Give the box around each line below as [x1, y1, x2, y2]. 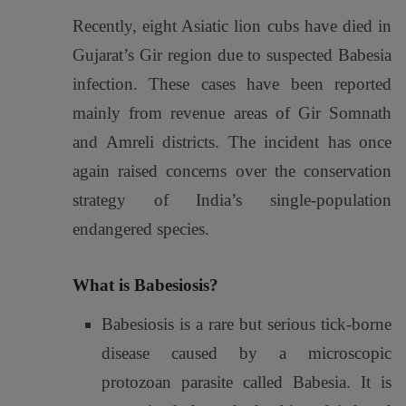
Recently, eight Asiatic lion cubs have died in [72, 16, 391, 35]
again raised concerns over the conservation [72, 161, 391, 180]
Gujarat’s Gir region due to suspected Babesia [72, 45, 391, 64]
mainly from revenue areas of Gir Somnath [72, 103, 391, 122]
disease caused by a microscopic [101, 343, 391, 362]
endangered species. [72, 219, 209, 238]
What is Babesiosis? [72, 275, 218, 295]
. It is [346, 372, 391, 391]
